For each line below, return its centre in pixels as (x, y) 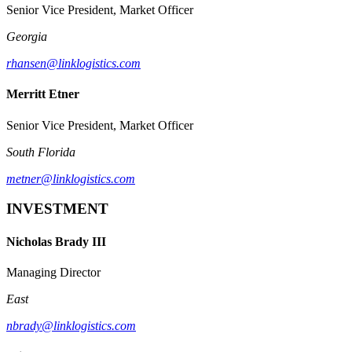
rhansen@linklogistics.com (73, 64)
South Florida (41, 152)
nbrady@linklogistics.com (71, 325)
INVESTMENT (57, 209)
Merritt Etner (43, 94)
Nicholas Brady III (56, 241)
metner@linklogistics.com (71, 178)
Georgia (27, 37)
